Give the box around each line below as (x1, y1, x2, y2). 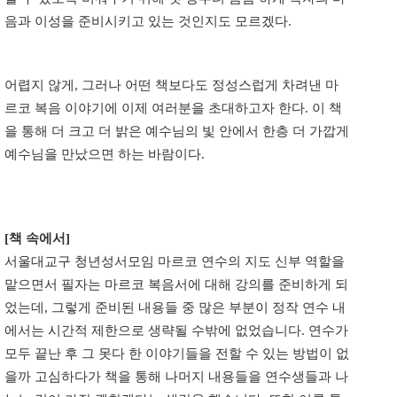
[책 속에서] (4, 231, 70, 246)
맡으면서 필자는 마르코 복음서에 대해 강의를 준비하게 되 (4, 277, 348, 292)
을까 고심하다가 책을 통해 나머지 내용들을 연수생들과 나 (4, 370, 348, 385)
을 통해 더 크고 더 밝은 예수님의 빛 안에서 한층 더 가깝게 (4, 124, 349, 139)
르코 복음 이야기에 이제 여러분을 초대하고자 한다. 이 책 (4, 101, 342, 116)
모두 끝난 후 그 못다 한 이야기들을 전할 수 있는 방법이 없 (4, 346, 349, 362)
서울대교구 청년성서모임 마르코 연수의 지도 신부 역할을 (4, 254, 345, 269)
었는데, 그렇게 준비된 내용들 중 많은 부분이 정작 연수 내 (4, 300, 346, 315)
